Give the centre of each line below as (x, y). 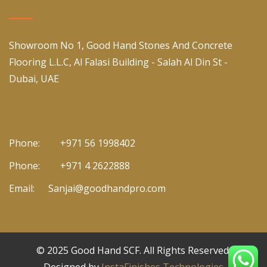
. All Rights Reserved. (185, 251)
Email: (22, 189)
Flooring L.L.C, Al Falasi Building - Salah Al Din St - (118, 62)
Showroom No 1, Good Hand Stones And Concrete (121, 46)
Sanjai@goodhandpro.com (107, 189)
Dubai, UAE (34, 79)
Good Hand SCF (105, 251)
